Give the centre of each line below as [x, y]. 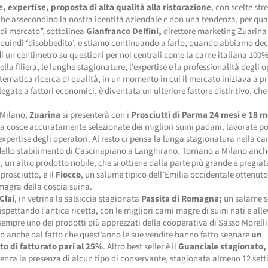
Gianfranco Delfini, [125, 31]
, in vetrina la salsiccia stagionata [78, 199]
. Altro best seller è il [141, 246]
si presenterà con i [96, 115]
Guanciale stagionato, [223, 246]
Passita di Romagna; [182, 199]
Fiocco [68, 175]
